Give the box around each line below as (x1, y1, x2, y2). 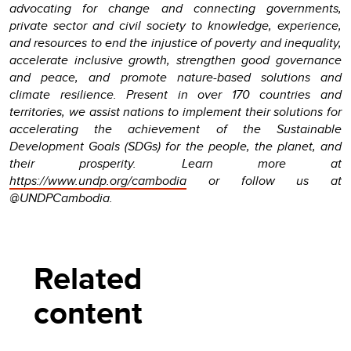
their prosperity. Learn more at (9, 154, 342, 172)
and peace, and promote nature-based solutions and (9, 67, 342, 86)
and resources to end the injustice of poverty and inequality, (9, 33, 342, 52)
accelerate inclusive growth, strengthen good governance (9, 50, 342, 69)
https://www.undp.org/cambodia (9, 171, 186, 190)
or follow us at (186, 171, 342, 190)
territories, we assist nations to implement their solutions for (9, 102, 342, 121)
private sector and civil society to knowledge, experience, (9, 16, 342, 34)
